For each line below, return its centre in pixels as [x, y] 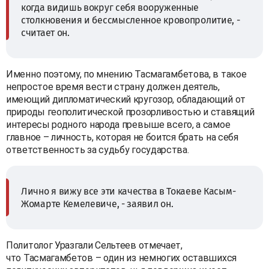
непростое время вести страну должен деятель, [113, 86]
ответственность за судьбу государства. [98, 150]
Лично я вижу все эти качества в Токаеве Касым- [128, 191]
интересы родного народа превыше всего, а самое [118, 124]
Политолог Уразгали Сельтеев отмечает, [94, 245]
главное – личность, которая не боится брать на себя [122, 137]
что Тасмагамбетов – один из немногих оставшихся [121, 258]
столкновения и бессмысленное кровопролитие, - [131, 20]
